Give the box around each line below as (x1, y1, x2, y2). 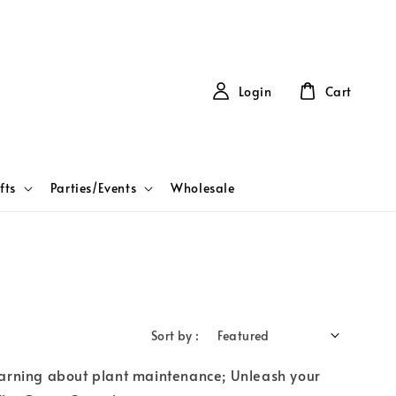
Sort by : (150, 326, 200, 344)
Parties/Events (49, 179, 137, 196)
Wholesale (171, 179, 235, 196)
